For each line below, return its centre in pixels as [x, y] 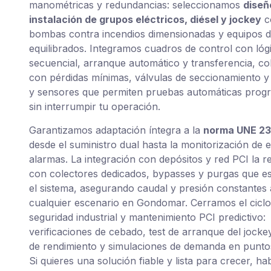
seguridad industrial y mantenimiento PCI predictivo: [147, 217]
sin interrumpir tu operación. [95, 107]
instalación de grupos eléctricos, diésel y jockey [145, 20]
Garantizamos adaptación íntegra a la [116, 130]
